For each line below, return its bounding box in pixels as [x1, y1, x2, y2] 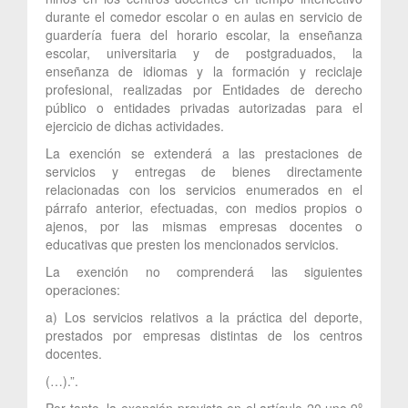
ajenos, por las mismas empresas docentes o [46, 216, 362, 235]
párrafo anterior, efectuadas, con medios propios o [46, 198, 362, 217]
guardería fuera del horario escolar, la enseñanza [46, 25, 362, 44]
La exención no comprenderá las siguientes [46, 261, 362, 280]
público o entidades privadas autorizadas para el [46, 97, 362, 117]
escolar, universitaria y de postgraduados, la [46, 43, 362, 62]
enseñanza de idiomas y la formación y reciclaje [46, 61, 362, 80]
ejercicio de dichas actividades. [46, 116, 224, 135]
